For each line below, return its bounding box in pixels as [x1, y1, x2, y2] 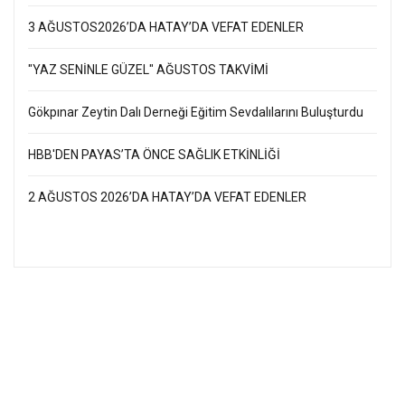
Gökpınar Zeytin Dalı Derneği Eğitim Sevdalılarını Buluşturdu [28, 105, 363, 120]
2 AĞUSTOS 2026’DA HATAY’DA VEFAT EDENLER [28, 190, 306, 205]
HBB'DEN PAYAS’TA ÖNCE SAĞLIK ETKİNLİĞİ [28, 147, 280, 163]
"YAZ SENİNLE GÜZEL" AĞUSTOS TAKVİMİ [28, 62, 271, 78]
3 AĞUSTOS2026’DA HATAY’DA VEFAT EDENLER [28, 20, 304, 35]
